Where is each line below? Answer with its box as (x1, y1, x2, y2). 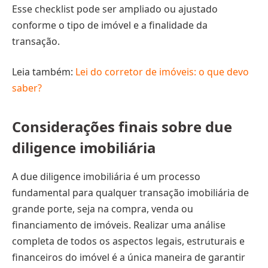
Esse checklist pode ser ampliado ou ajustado (12, 2, 218, 16)
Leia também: (12, 65, 75, 79)
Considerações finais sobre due (12, 116, 232, 136)
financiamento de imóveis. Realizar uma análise (12, 218, 226, 232)
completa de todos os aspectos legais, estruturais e (12, 234, 245, 248)
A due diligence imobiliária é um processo (12, 169, 200, 183)
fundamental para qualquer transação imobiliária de (12, 185, 249, 199)
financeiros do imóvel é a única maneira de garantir (12, 250, 245, 264)
